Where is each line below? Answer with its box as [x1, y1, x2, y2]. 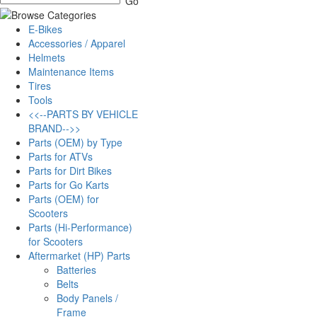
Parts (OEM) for [28, 192, 99, 206]
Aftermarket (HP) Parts [28, 248, 130, 263]
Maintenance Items [28, 64, 114, 79]
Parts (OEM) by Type [28, 135, 122, 149]
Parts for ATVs [28, 149, 93, 163]
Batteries [57, 263, 96, 277]
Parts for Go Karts [28, 178, 109, 192]
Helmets [28, 50, 65, 64]
